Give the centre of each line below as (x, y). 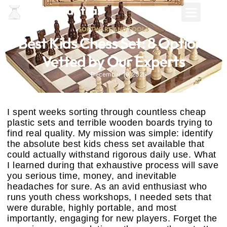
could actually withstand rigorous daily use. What (112, 155)
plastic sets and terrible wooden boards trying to (110, 123)
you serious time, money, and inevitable (92, 176)
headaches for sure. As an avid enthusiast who (107, 186)
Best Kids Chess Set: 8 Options (113, 43)
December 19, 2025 (118, 74)
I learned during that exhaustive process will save (113, 165)
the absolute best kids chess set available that (106, 144)
